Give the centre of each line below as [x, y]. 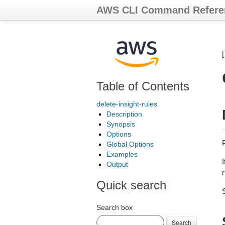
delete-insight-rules [127, 104]
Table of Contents [143, 86]
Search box [115, 207]
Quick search [131, 185]
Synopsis [121, 124]
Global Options [130, 144]
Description [124, 114]
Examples [122, 154]
